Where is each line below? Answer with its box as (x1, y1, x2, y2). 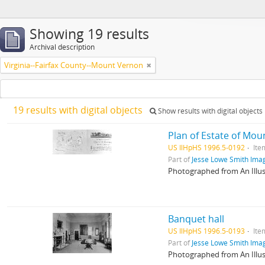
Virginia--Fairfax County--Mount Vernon (4, 60, 143, 70)
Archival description (30, 42, 95, 52)
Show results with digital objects (156, 106, 263, 116)
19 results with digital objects (13, 104, 145, 117)
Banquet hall (168, 212, 225, 225)
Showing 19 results (30, 25, 149, 43)
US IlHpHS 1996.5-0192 (168, 143, 245, 152)
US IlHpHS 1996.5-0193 (168, 226, 245, 235)
